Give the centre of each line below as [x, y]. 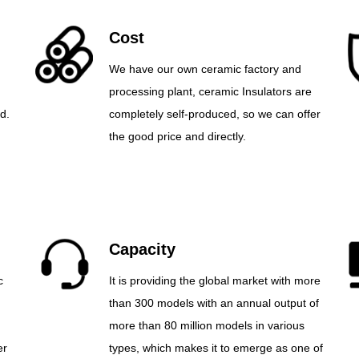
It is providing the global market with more [214, 280]
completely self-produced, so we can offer [214, 114]
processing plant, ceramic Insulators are [210, 91]
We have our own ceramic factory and [205, 69]
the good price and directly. [177, 136]
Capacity [142, 249]
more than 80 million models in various [206, 325]
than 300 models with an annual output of [214, 303]
